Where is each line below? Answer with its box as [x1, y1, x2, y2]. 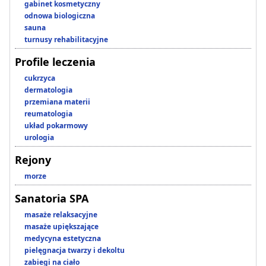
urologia [24, 132, 54, 143]
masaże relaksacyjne [24, 210, 97, 220]
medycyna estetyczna [24, 233, 101, 244]
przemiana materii [24, 97, 90, 107]
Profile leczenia [15, 55, 96, 69]
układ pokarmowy [24, 121, 88, 131]
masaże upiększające [24, 221, 99, 232]
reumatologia [24, 109, 72, 119]
